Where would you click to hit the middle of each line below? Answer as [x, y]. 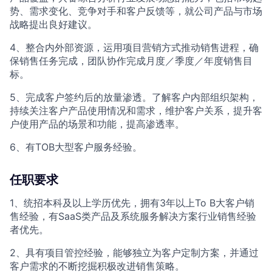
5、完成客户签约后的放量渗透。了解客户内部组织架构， [134, 97]
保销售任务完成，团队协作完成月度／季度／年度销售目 [131, 61]
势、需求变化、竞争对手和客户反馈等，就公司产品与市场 [136, 11]
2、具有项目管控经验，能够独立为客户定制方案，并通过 [134, 253]
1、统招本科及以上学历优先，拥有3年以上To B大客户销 [132, 203]
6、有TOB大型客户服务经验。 [76, 147]
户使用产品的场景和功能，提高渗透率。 [97, 124]
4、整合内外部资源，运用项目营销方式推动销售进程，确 [134, 47]
